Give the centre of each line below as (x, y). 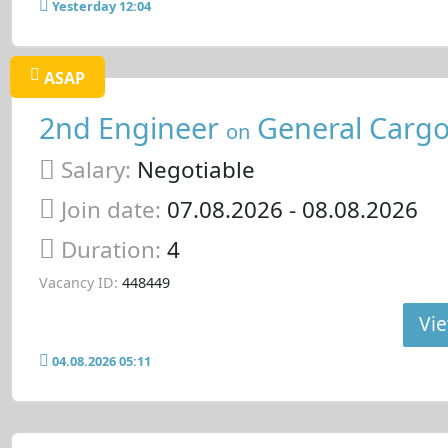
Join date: (110, 209)
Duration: (113, 249)
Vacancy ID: (78, 283)
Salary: (95, 170)
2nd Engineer (132, 127)
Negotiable (192, 170)
